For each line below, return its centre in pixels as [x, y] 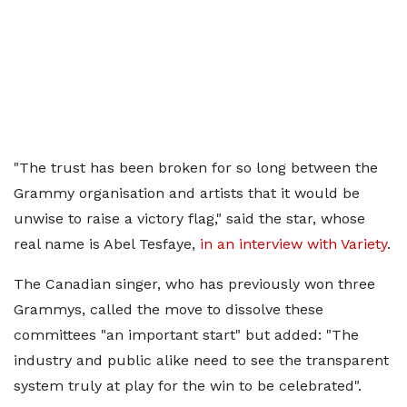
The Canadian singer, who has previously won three [194, 284]
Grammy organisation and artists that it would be [187, 193]
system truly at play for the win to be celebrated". [188, 386]
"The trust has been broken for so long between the [196, 168]
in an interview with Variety [293, 244]
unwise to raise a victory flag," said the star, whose [189, 218]
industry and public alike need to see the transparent [201, 360]
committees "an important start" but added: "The [186, 335]
